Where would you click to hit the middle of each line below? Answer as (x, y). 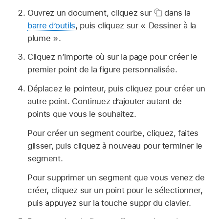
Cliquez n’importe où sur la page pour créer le (112, 57)
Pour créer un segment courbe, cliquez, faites (113, 133)
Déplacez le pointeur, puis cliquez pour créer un (116, 89)
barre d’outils (52, 25)
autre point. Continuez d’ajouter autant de (105, 101)
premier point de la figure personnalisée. (102, 70)
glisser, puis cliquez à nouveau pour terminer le (115, 145)
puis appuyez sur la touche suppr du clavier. (109, 203)
